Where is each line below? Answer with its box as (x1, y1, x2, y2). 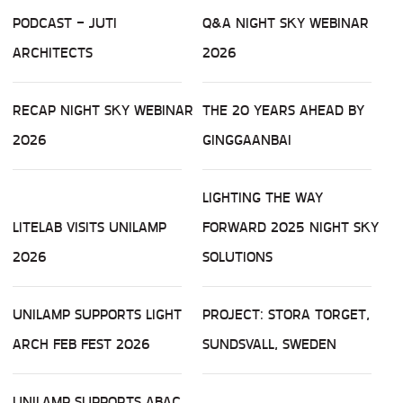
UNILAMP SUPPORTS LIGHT (13, 303, 182, 327)
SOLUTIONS (202, 246, 273, 269)
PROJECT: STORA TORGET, (202, 303, 370, 327)
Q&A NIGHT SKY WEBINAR (202, 12, 369, 35)
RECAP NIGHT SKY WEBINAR (13, 99, 193, 122)
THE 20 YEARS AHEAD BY (202, 99, 364, 122)
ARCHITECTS (13, 41, 93, 65)
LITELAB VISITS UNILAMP (13, 216, 166, 239)
